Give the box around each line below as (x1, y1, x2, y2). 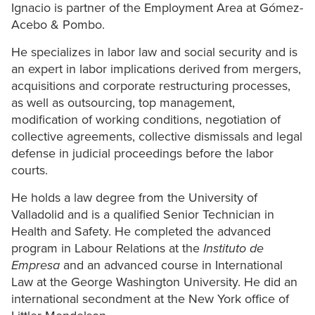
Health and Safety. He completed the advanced (11, 224, 271, 240)
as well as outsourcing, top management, (11, 95, 235, 111)
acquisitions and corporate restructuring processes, (11, 78, 290, 94)
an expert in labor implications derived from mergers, (11, 61, 301, 77)
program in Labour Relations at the (11, 240, 203, 257)
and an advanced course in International (60, 257, 283, 274)
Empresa (11, 257, 60, 274)
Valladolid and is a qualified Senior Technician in (11, 207, 274, 223)
